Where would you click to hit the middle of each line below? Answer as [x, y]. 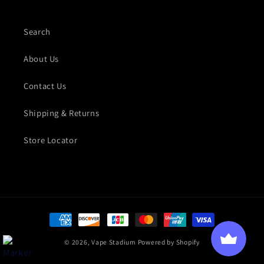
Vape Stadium [114, 242]
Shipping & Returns [62, 113]
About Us [42, 59]
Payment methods [85, 214]
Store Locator [51, 140]
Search [37, 32]
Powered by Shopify [169, 242]
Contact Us [45, 86]
